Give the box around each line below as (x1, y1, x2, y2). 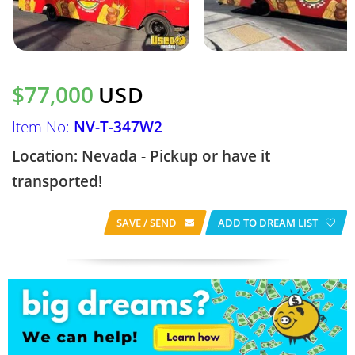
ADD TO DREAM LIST (218, 216, 318, 230)
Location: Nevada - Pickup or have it (12, 146, 270, 166)
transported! (12, 171, 102, 192)
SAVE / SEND (116, 216, 177, 230)
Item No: (12, 116, 74, 137)
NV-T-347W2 (74, 116, 162, 137)
